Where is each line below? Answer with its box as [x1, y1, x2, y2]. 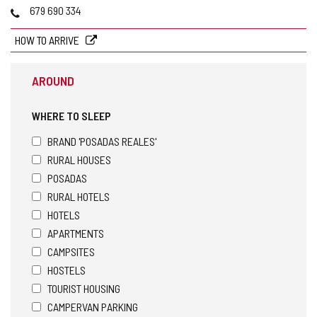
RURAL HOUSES [47, 152, 111, 166]
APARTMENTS [47, 226, 104, 240]
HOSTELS [47, 263, 86, 277]
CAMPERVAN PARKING [47, 299, 138, 313]
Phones [10, 2, 46, 16]
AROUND [32, 72, 74, 88]
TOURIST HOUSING [47, 281, 120, 295]
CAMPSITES [47, 244, 95, 258]
